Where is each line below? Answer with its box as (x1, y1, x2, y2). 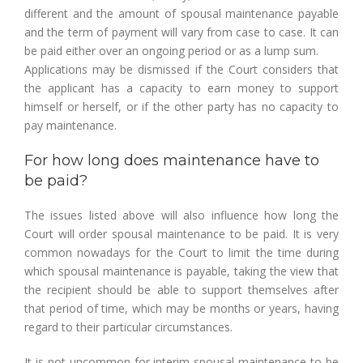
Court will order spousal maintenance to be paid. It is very (24, 226, 339, 241)
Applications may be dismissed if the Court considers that (24, 62, 339, 77)
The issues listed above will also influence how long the (24, 207, 339, 223)
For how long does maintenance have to (24, 152, 319, 169)
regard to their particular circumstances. (24, 319, 233, 335)
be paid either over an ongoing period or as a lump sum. (24, 43, 318, 58)
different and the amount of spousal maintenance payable (24, 6, 339, 21)
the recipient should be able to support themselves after (24, 282, 339, 297)
